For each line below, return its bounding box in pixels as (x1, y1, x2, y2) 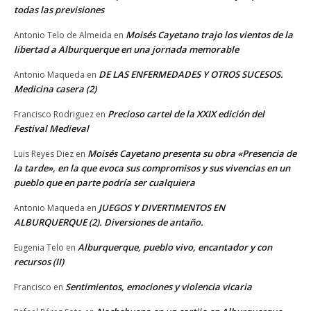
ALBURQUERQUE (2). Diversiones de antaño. (14, 216, 203, 229)
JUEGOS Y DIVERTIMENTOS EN (99, 201, 225, 215)
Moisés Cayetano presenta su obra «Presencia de (87, 147, 296, 160)
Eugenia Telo (14, 242, 64, 254)
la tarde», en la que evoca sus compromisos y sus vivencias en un (14, 162, 290, 175)
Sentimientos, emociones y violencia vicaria (65, 280, 252, 294)
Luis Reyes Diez (14, 148, 74, 160)
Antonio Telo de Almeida (14, 29, 112, 42)
